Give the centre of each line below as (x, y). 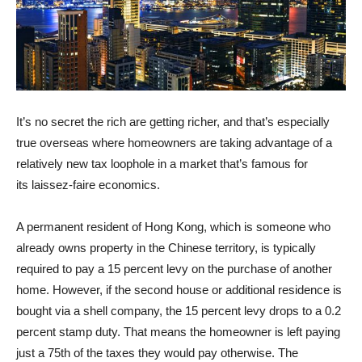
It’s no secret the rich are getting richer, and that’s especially (173, 121)
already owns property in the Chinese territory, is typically (166, 247)
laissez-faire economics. (97, 184)
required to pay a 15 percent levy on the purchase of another (174, 268)
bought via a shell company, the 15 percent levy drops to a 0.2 (179, 310)
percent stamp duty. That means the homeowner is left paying (178, 331)
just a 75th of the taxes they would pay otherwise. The (157, 352)
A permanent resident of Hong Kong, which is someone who (173, 226)
